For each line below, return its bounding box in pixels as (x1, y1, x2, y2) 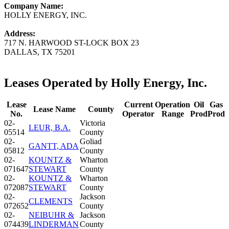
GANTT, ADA (29, 141, 79, 150)
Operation (155, 100, 190, 109)
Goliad (80, 136, 102, 146)
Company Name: (4, 1, 63, 10)
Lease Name (33, 104, 76, 113)
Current (124, 100, 153, 109)
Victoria (80, 118, 105, 127)
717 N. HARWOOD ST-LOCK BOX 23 (4, 38, 139, 47)
